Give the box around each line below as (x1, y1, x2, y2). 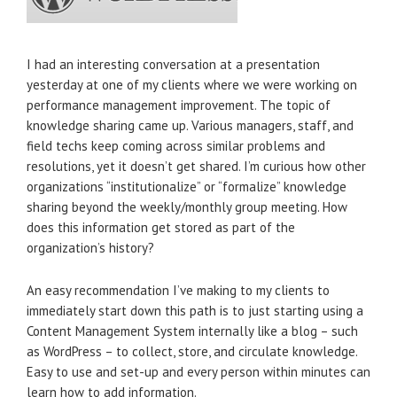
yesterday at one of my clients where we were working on (27, 76, 357, 93)
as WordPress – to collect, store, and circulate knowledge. (27, 343, 357, 360)
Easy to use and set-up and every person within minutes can (27, 363, 370, 380)
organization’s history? (27, 239, 154, 256)
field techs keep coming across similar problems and (27, 137, 325, 154)
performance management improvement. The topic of (27, 97, 331, 113)
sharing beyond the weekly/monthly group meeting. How (27, 198, 347, 215)
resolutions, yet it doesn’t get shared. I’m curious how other (27, 158, 366, 175)
